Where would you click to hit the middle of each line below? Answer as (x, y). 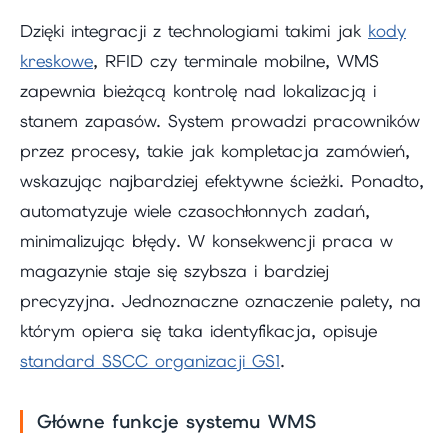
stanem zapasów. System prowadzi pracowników (220, 121)
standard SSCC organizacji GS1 (150, 361)
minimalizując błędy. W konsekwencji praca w (206, 241)
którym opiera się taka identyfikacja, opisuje (198, 331)
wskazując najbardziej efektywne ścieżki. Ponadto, (222, 181)
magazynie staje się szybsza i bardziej (174, 271)
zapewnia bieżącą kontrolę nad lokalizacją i (198, 91)
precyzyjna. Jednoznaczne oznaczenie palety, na (220, 301)
